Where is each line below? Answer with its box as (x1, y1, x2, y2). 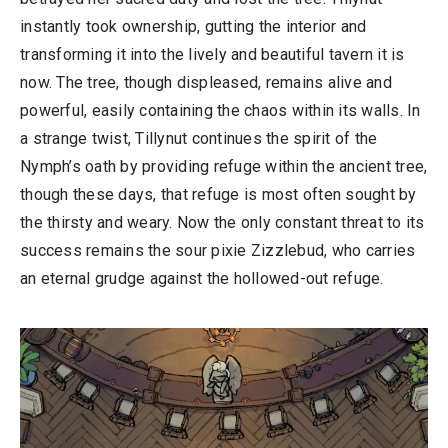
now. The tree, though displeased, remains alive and (20, 73, 392, 92)
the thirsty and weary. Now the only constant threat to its (20, 213, 425, 232)
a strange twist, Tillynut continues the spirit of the (20, 129, 378, 148)
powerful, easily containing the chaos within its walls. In (20, 101, 421, 120)
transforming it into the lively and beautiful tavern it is (20, 45, 405, 64)
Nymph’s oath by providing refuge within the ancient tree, (20, 157, 428, 176)
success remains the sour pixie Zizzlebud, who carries (20, 241, 416, 260)
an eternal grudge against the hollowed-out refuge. (20, 269, 384, 288)
